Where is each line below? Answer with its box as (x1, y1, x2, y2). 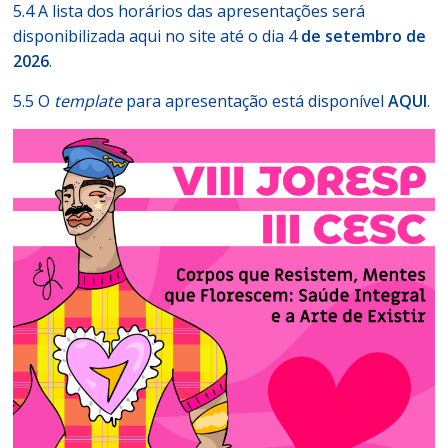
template (54, 90, 123, 112)
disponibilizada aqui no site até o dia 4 (13, 25, 298, 47)
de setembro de (297, 25, 427, 47)
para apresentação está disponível (122, 90, 389, 112)
